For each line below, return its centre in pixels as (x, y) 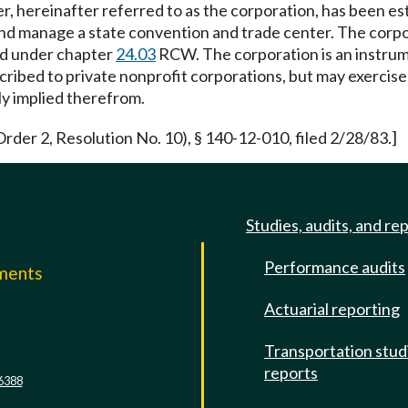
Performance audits (335, 267)
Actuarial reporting (332, 309)
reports (291, 372)
